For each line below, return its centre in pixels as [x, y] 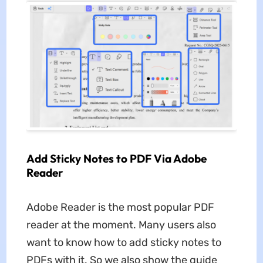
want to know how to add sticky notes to [124, 242]
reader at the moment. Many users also [121, 225]
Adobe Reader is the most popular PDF [120, 207]
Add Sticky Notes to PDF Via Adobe [116, 158]
